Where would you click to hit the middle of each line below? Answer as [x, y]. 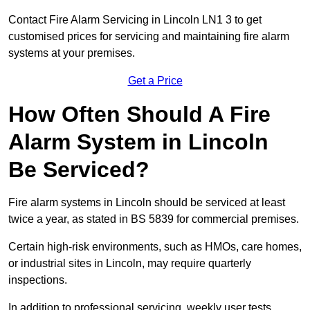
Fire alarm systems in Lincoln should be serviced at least [147, 203]
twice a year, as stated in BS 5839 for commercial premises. [154, 219]
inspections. [38, 280]
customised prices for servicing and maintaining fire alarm [149, 37]
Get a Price [155, 81]
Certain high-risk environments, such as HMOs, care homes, [155, 247]
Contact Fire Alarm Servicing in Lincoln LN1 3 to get [135, 20]
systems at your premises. [72, 53]
